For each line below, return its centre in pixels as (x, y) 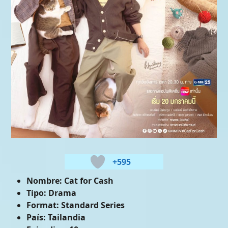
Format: (43, 205)
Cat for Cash (88, 181)
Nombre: (45, 181)
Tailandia (66, 218)
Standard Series (92, 205)
